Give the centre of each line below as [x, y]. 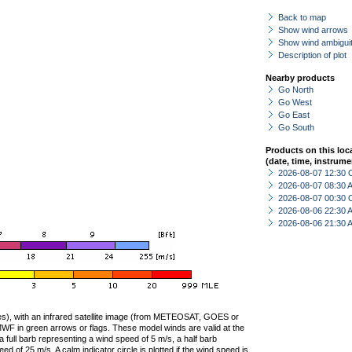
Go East [294, 115]
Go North [296, 90]
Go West [295, 102]
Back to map [302, 17]
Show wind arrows [313, 30]
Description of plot [312, 55]
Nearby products [300, 78]
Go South [296, 127]
